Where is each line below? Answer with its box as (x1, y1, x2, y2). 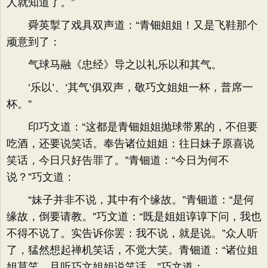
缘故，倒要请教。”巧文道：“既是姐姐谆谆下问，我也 (7, 211, 261, 223)
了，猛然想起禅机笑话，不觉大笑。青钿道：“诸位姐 (7, 244, 258, 256)
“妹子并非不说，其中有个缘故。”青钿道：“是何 (7, 194, 254, 206)
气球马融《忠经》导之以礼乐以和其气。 (7, 59, 222, 71)
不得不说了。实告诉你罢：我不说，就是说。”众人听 (7, 227, 258, 239)
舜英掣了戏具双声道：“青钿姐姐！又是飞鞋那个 (7, 19, 258, 31)
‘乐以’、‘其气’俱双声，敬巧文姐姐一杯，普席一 (7, 81, 253, 93)
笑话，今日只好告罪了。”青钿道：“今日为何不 (7, 154, 229, 166)
